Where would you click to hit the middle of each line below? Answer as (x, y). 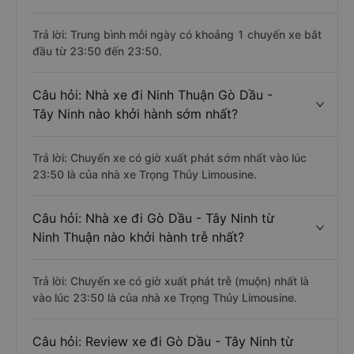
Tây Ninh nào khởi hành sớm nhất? (135, 114)
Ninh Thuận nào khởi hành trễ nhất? (138, 237)
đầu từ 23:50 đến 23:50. (97, 51)
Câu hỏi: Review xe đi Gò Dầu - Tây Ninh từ (163, 341)
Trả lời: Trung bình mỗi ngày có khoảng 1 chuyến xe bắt (177, 34)
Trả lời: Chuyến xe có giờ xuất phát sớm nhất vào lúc (169, 158)
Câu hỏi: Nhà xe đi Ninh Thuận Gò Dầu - (153, 95)
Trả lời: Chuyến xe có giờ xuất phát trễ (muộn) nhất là (171, 281)
